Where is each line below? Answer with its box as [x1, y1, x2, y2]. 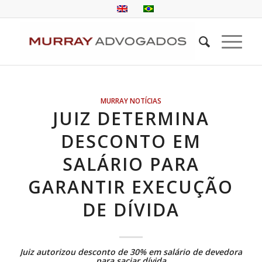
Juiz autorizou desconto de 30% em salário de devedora [19, 246, 242, 257]
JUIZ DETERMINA [52, 106, 209, 130]
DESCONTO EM [60, 129, 201, 153]
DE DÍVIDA [82, 198, 180, 222]
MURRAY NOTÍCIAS [100, 96, 161, 105]
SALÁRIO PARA [62, 152, 199, 176]
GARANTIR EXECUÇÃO [28, 175, 234, 199]
